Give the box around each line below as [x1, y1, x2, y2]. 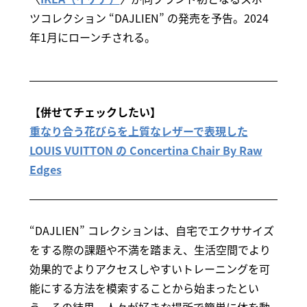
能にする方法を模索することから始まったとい [29, 280, 259, 297]
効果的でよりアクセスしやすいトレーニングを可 [29, 260, 270, 278]
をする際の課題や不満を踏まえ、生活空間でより [29, 241, 271, 258]
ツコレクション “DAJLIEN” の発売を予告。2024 [29, 10, 269, 27]
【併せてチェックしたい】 [29, 103, 161, 121]
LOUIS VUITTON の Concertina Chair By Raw [29, 142, 262, 159]
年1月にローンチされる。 [29, 29, 156, 46]
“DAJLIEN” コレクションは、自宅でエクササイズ [29, 222, 274, 239]
